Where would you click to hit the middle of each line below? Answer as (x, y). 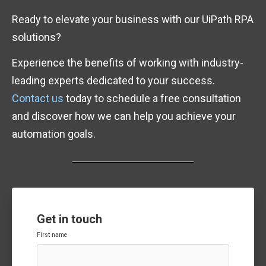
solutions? (37, 37)
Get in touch (69, 219)
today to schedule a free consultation (152, 99)
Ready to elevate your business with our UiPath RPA (133, 19)
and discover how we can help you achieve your (124, 116)
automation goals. (54, 134)
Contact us (38, 99)
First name (52, 235)
